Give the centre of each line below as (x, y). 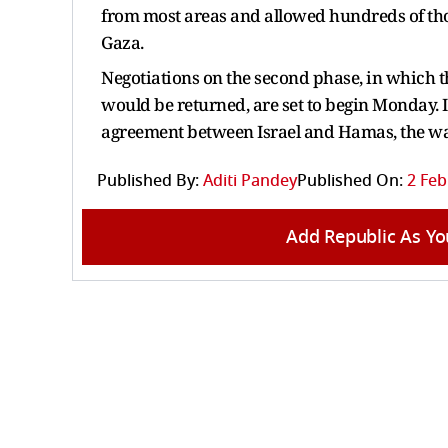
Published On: (350, 180)
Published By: (148, 180)
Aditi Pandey (250, 180)
